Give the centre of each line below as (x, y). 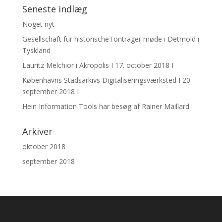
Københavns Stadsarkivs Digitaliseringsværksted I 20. (107, 80)
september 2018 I (50, 91)
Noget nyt (38, 24)
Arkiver (37, 131)
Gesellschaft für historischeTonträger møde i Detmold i (111, 39)
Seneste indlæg (55, 9)
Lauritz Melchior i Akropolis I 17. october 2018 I (98, 65)
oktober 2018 (44, 146)
